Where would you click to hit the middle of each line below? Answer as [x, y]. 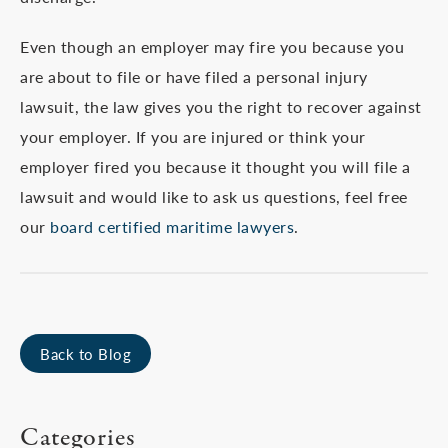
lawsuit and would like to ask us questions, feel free [214, 196]
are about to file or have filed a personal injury [194, 76]
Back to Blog [85, 353]
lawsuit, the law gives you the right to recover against [221, 106]
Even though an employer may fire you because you [212, 46]
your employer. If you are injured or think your [193, 136]
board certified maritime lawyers [172, 226]
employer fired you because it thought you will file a [215, 166]
